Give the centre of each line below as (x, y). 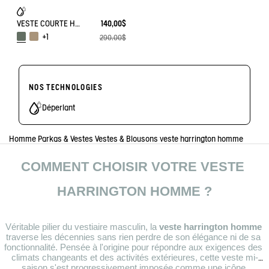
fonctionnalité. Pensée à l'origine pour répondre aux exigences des (133, 247)
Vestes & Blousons (126, 139)
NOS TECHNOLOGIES (66, 88)
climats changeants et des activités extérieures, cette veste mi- (134, 257)
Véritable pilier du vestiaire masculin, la (81, 227)
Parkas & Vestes (65, 139)
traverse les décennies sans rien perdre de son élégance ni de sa (133, 237)
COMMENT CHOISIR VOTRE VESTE (133, 167)
